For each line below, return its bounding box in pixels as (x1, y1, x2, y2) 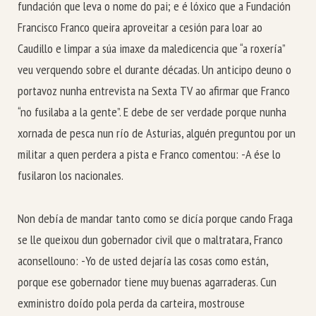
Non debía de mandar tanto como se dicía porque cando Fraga (18, 209, 293, 226)
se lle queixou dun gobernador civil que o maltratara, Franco (18, 231, 283, 248)
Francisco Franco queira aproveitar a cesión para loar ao (18, 19, 262, 36)
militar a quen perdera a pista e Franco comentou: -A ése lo (18, 146, 281, 163)
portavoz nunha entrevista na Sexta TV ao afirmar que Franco (18, 83, 290, 99)
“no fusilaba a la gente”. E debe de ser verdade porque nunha (18, 104, 286, 121)
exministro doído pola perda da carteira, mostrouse (18, 294, 245, 311)
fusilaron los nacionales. (18, 167, 123, 184)
